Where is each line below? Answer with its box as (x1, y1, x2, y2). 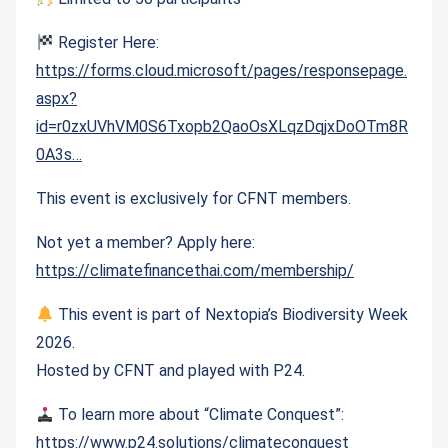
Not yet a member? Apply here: (36, 233, 255, 253)
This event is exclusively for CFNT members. (36, 189, 351, 209)
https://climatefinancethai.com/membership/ (36, 261, 354, 281)
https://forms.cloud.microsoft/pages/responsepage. (36, 61, 407, 81)
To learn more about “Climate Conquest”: (54, 405, 345, 425)
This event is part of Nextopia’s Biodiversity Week (54, 305, 409, 325)
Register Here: (54, 33, 160, 53)
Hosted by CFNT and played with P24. (36, 361, 305, 381)
